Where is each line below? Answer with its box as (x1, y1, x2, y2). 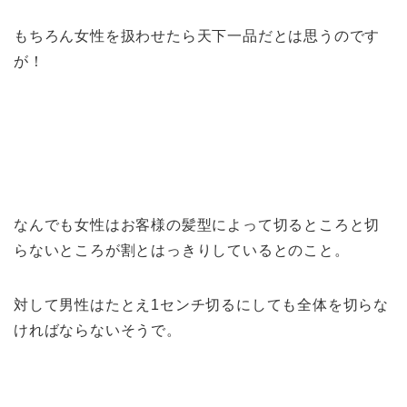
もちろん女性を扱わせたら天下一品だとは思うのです (14, 28, 381, 45)
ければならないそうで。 (14, 323, 182, 339)
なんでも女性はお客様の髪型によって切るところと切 (14, 217, 381, 233)
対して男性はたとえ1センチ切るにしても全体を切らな (14, 297, 389, 313)
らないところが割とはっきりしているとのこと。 (14, 243, 350, 259)
